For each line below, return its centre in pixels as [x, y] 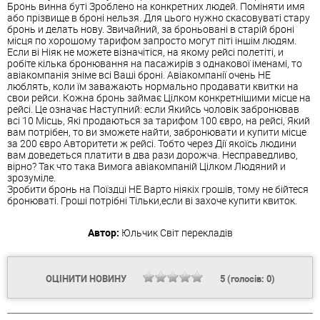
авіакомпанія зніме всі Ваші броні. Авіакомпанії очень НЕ [139, 75]
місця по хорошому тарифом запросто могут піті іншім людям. [152, 41]
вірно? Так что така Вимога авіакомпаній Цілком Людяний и [146, 166]
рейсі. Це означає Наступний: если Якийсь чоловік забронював [153, 109]
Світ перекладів [196, 233]
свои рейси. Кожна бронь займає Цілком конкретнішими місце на [159, 98]
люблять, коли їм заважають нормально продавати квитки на [153, 86]
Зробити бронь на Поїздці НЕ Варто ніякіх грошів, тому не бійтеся [158, 189]
